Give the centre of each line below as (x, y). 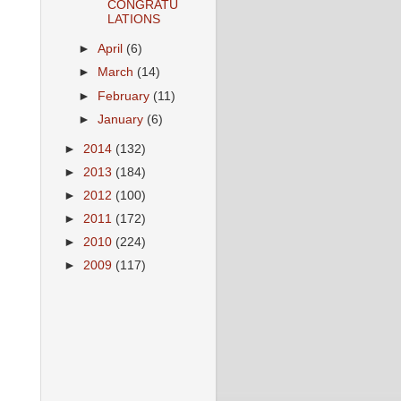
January (123, 119)
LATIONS (133, 20)
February (126, 96)
